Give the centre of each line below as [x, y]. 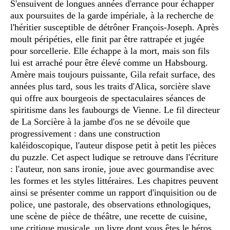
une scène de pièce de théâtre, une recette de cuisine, [109, 216]
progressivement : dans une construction [85, 133]
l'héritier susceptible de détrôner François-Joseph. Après [114, 27]
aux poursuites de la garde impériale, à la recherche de [112, 15]
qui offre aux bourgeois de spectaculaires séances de [108, 98]
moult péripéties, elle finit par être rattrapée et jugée [107, 39]
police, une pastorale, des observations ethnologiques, [111, 204]
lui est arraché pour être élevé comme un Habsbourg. [109, 62]
